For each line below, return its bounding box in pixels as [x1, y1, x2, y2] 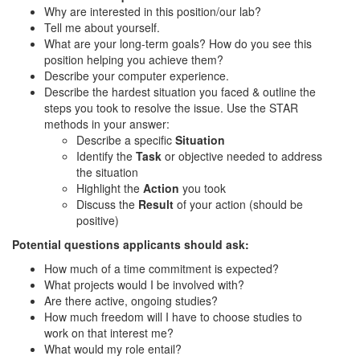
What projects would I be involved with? [44, 276, 244, 292]
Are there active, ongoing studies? [44, 292, 218, 309]
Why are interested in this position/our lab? [44, 3, 261, 19]
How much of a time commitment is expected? [44, 260, 279, 276]
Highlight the [76, 180, 143, 196]
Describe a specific [76, 132, 172, 148]
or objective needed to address [162, 148, 322, 164]
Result [138, 196, 177, 212]
